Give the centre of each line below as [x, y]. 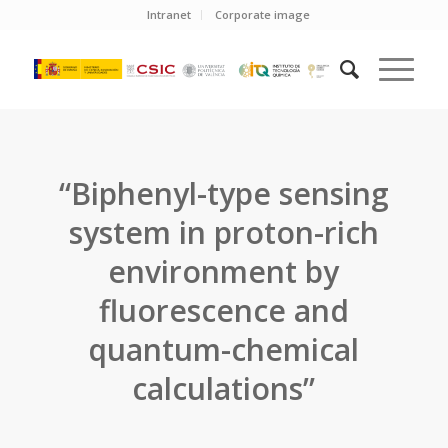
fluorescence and [223, 310]
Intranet [169, 14]
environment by [224, 271]
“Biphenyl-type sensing [223, 193]
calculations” [224, 388]
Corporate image [263, 14]
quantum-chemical [224, 349]
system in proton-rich [223, 232]
